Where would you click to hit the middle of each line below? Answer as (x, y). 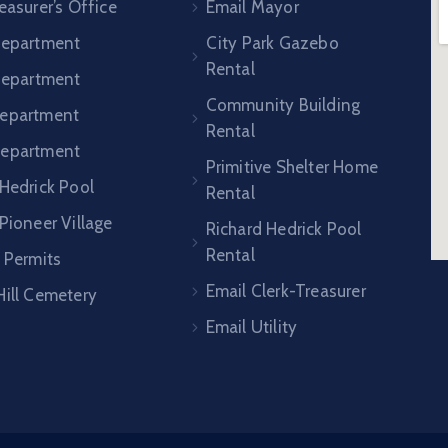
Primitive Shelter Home (291, 167)
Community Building (283, 105)
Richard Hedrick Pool (283, 229)
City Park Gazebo (272, 43)
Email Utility (251, 327)
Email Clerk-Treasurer (285, 291)
